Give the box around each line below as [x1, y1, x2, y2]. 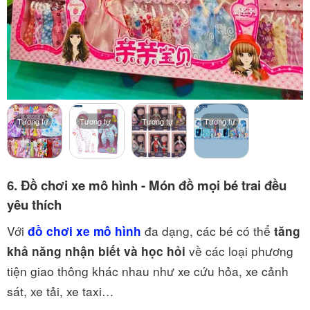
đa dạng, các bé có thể [141, 221, 271, 239]
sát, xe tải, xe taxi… [7, 282, 117, 300]
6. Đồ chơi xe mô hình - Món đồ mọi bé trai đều [7, 175, 286, 194]
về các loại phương [185, 241, 293, 259]
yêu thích [7, 194, 62, 214]
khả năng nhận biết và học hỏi [7, 242, 185, 259]
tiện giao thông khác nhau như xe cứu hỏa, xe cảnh [7, 262, 289, 280]
